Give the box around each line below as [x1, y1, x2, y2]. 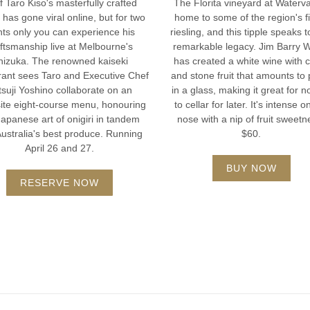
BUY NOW [226, 162, 277, 174]
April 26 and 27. [24, 142, 94, 154]
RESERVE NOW [19, 176, 99, 188]
